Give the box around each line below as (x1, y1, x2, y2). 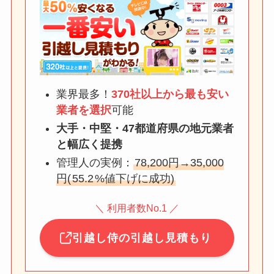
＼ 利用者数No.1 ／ (95, 202, 179, 214)
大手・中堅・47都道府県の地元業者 (56, 122, 234, 135)
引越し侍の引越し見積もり (72, 232, 212, 245)
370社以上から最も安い (111, 87, 229, 100)
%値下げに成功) (94, 172, 174, 185)
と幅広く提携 (56, 138, 122, 150)
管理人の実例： (56, 157, 133, 169)
